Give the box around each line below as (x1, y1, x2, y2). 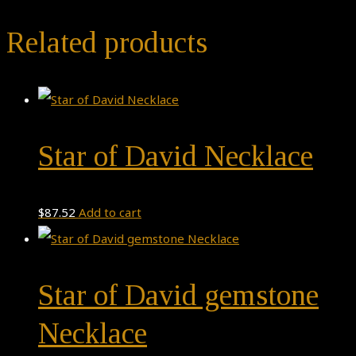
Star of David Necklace (38, 139, 313, 172)
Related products (6, 26, 207, 60)
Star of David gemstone (38, 279, 319, 312)
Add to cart (79, 204, 141, 221)
